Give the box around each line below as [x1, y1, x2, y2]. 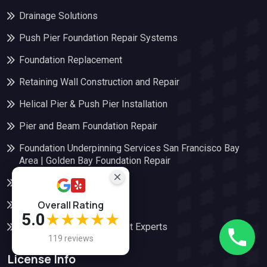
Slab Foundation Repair [19, 176, 115, 188]
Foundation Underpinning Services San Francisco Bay [19, 142, 240, 154]
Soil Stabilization [19, 198, 89, 210]
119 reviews [48, 234, 94, 243]
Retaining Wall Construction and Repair [19, 76, 179, 88]
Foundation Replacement [19, 54, 122, 66]
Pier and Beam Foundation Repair [19, 120, 157, 132]
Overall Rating [38, 198, 104, 212]
